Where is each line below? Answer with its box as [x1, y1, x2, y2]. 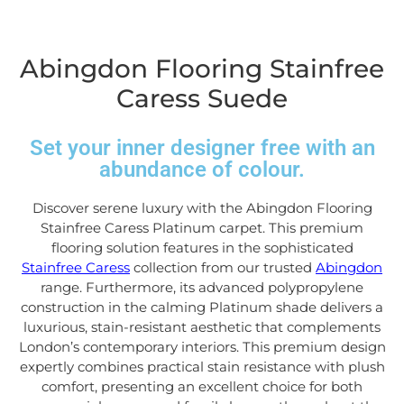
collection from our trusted [130, 259, 316, 277]
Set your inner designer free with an [29, 135, 375, 161]
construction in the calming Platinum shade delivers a [21, 298, 383, 317]
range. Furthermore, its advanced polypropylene [41, 279, 363, 297]
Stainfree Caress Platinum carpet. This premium [41, 219, 363, 237]
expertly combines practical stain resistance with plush [19, 358, 385, 376]
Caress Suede [116, 83, 288, 115]
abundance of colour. [99, 157, 305, 183]
